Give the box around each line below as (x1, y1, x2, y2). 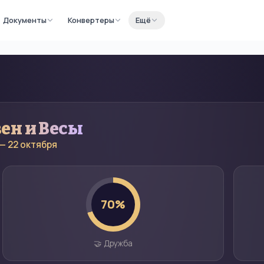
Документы (3, 14, 47, 25)
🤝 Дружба (93, 237, 133, 249)
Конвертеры (68, 14, 114, 25)
